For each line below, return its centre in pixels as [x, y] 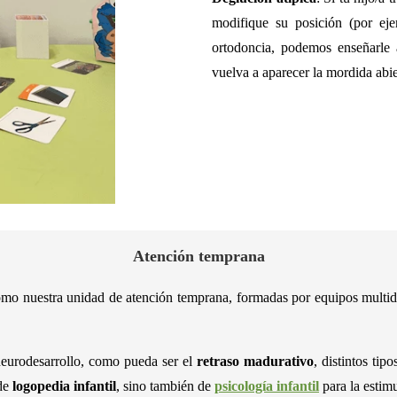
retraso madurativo [256, 362]
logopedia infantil [64, 386]
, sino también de [165, 386]
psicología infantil [267, 386]
